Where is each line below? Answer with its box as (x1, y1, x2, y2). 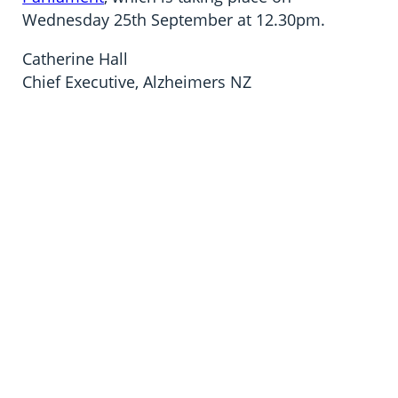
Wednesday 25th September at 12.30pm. (22, 9, 326, 31)
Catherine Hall (22, 48, 129, 70)
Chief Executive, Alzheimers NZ (22, 71, 252, 93)
